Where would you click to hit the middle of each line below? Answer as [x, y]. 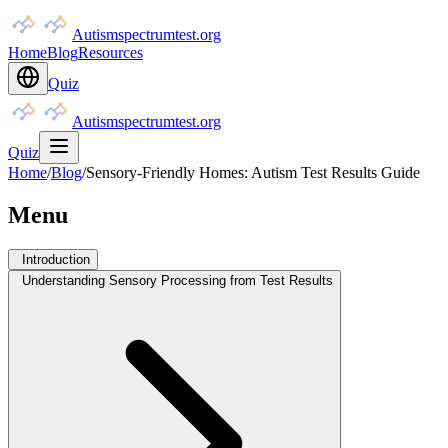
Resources [110, 52]
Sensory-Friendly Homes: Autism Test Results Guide [253, 172]
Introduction [56, 259]
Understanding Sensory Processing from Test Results [177, 280]
